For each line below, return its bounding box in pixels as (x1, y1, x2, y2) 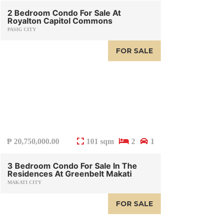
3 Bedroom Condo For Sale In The (7, 161, 137, 171)
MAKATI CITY (7, 180, 41, 185)
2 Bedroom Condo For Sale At (7, 8, 121, 18)
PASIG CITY (7, 27, 36, 33)
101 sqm (86, 137, 114, 146)
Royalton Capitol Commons (7, 16, 112, 26)
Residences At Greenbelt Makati (7, 169, 132, 179)
